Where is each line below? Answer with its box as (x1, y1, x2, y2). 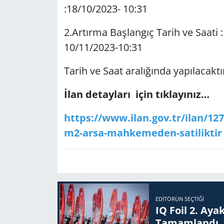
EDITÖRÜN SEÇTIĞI (155, 195, 204, 202)
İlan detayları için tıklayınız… (63, 87, 209, 101)
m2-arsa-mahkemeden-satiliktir (63, 125, 222, 139)
